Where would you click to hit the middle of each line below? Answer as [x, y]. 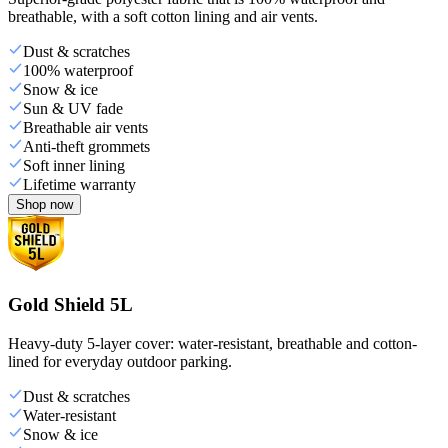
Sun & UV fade [73, 109]
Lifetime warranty [79, 185]
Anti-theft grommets [86, 147]
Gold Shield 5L [70, 304]
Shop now [44, 205]
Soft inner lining [74, 166]
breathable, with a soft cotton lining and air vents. [163, 17]
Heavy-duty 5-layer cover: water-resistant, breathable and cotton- [212, 343]
